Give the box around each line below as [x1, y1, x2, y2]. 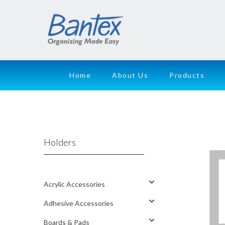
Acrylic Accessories [44, 180, 105, 188]
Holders [44, 137, 76, 148]
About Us [112, 71, 149, 79]
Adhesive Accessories [44, 199, 114, 207]
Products [169, 71, 205, 79]
